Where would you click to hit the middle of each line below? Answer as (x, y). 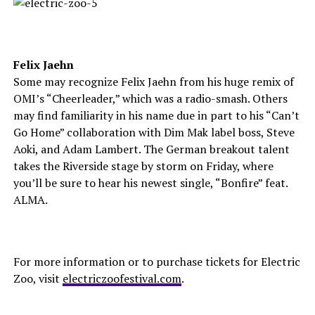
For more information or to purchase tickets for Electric (156, 262)
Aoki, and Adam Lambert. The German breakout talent (151, 149)
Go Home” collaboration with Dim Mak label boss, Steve (154, 132)
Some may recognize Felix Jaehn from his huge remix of (153, 82)
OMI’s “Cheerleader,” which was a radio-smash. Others (150, 98)
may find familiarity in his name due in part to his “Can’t (156, 115)
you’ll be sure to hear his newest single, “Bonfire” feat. (150, 183)
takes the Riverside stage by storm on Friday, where (143, 166)
